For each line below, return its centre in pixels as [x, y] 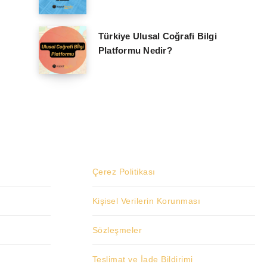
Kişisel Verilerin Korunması [146, 201]
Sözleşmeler [117, 230]
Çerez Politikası [124, 172]
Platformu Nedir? [135, 51]
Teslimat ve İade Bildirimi [142, 260]
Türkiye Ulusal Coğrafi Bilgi [157, 36]
